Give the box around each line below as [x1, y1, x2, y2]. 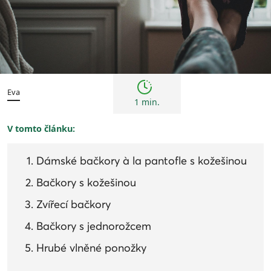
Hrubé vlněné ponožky [36, 241, 146, 255]
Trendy [230, 52, 254, 62]
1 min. [134, 96, 160, 108]
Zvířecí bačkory [36, 198, 111, 212]
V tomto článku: [7, 123, 75, 135]
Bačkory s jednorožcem [36, 220, 151, 233]
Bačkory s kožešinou [36, 176, 136, 190]
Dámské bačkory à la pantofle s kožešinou [36, 154, 247, 168]
